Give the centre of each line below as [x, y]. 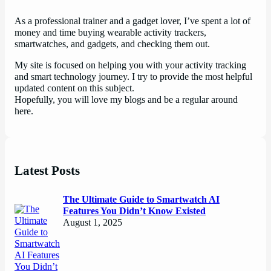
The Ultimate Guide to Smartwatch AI [141, 200]
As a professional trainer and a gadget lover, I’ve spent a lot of [132, 21]
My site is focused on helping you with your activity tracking [130, 66]
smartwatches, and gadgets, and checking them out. [112, 44]
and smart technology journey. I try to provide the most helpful [133, 77]
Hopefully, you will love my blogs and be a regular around [126, 100]
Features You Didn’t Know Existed [134, 211]
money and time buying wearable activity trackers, [110, 33]
